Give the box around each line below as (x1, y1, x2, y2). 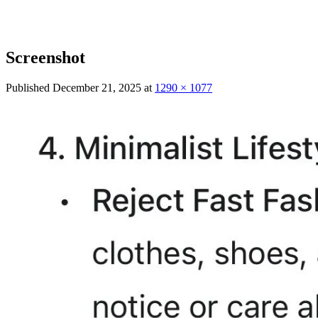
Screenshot (6, 48, 85, 67)
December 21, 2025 (53, 81, 141, 94)
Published (6, 81, 53, 94)
